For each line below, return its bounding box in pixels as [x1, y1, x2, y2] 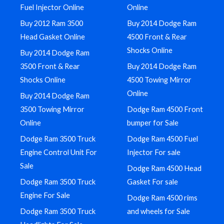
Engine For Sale [20, 191, 70, 200]
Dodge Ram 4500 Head [127, 164, 201, 173]
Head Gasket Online [20, 32, 85, 41]
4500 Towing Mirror [127, 75, 191, 84]
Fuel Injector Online [20, 3, 84, 12]
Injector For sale [127, 148, 180, 157]
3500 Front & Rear [20, 62, 80, 71]
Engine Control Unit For [20, 148, 97, 157]
